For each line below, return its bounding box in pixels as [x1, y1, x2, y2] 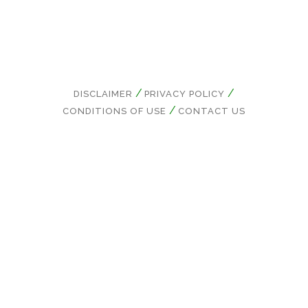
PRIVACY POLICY [144, 89, 225, 100]
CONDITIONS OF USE [63, 106, 166, 117]
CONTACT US [178, 106, 245, 117]
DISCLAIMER [74, 89, 133, 100]
